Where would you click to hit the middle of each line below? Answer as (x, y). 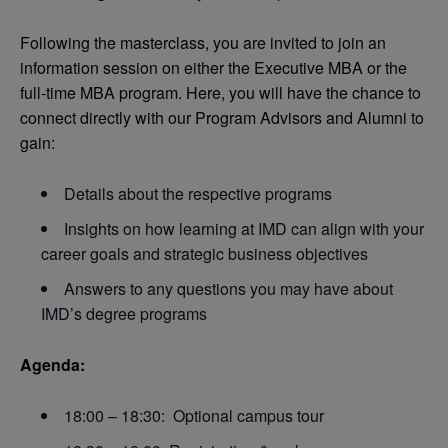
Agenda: (52, 364)
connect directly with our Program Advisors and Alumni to (222, 117)
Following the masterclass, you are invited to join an (203, 42)
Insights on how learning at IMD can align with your (244, 228)
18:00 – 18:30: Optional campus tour (194, 415)
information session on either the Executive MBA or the (213, 67)
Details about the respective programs (198, 193)
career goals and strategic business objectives (204, 253)
